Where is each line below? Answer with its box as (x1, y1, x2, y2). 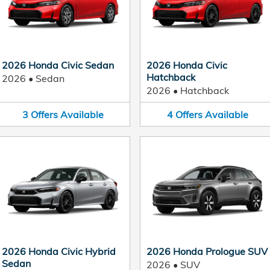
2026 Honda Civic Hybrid (2, 245, 116, 257)
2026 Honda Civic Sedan (2, 58, 114, 71)
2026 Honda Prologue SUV (146, 245, 268, 257)
